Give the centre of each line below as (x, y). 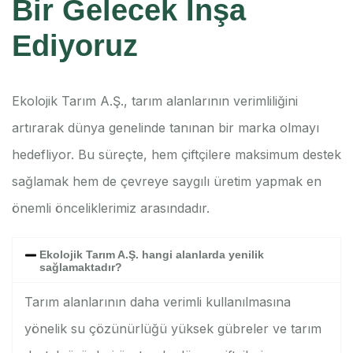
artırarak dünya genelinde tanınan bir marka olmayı (165, 128)
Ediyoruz (75, 46)
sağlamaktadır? (81, 268)
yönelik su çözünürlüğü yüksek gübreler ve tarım (173, 329)
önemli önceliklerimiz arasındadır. (111, 208)
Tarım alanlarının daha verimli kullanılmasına (158, 302)
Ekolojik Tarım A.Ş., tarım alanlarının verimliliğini (155, 101)
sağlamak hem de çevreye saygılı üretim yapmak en (167, 182)
